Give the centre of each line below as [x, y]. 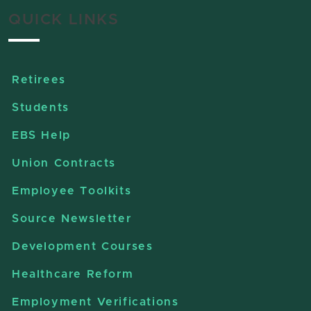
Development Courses [83, 246]
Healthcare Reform [73, 274]
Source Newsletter [72, 218]
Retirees [39, 79]
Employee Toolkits [72, 191]
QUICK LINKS [64, 20]
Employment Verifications [95, 302]
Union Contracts [64, 163]
